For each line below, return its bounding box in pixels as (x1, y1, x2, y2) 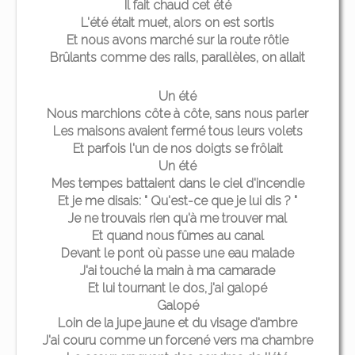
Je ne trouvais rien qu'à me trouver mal (68, 210, 287, 226)
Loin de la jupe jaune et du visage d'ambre (58, 315, 297, 330)
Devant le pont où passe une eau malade (61, 245, 294, 261)
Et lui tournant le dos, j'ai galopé (88, 280, 267, 296)
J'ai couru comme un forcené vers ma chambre (42, 332, 313, 348)
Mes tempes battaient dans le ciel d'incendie (51, 175, 304, 191)
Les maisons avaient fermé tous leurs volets (52, 123, 303, 139)
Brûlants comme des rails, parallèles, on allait (50, 49, 305, 65)
